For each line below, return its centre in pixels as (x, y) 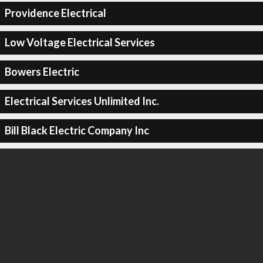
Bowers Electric (42, 72)
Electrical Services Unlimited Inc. (82, 101)
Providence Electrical (55, 13)
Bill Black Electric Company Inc (77, 130)
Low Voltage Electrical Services (80, 42)
